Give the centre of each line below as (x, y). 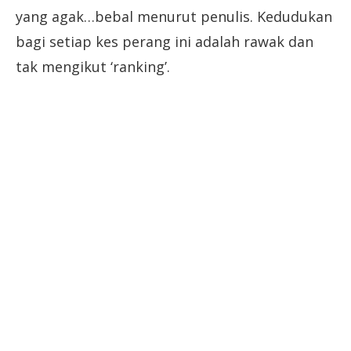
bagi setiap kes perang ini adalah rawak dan (165, 41)
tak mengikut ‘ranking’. (93, 66)
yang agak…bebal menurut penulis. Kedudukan (174, 16)
